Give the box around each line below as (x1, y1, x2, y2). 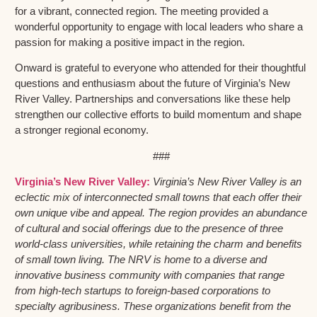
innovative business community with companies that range (15, 268, 284, 281)
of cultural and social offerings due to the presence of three (15, 221, 283, 234)
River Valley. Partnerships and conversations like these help (15, 93, 290, 105)
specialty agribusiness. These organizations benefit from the (15, 299, 291, 312)
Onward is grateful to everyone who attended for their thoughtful (15, 62, 306, 74)
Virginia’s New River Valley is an (153, 175, 301, 188)
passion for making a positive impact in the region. (15, 35, 245, 48)
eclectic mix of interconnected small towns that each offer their (15, 190, 301, 203)
